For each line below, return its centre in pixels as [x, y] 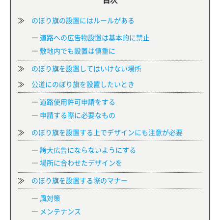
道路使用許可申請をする [78, 102]
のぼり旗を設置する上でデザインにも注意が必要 [107, 132]
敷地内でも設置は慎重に [78, 50]
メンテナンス [60, 211]
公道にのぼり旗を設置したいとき [83, 84]
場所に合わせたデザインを [81, 163]
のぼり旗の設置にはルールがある [83, 20]
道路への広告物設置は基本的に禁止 [95, 38]
